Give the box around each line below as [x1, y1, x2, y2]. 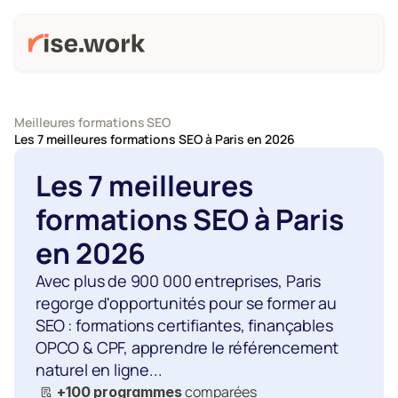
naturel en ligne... [36, 359, 163, 380]
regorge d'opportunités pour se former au [36, 292, 337, 314]
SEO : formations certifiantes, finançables [36, 314, 333, 336]
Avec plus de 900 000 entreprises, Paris [36, 270, 321, 291]
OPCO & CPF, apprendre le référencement [36, 337, 339, 358]
